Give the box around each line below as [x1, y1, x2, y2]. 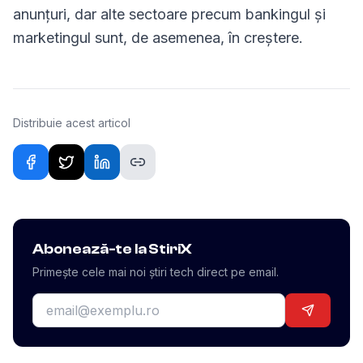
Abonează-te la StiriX [32, 241, 193, 258]
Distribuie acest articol [13, 116, 130, 130]
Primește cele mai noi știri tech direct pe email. [32, 265, 279, 279]
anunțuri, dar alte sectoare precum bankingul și [13, 6, 326, 23]
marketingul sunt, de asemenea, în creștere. [13, 29, 303, 46]
